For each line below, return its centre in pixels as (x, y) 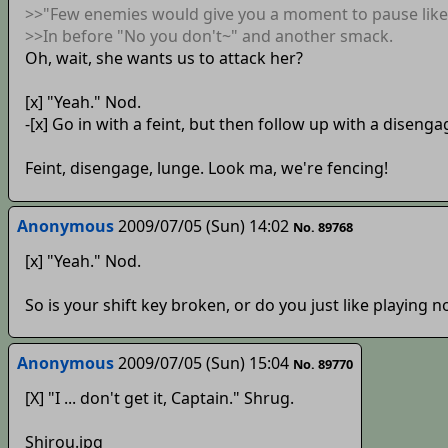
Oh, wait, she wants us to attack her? (163, 58)
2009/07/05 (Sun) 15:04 (203, 363)
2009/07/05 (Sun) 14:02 (203, 226)
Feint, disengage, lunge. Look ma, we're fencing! (206, 168)
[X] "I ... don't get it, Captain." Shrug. (159, 397)
